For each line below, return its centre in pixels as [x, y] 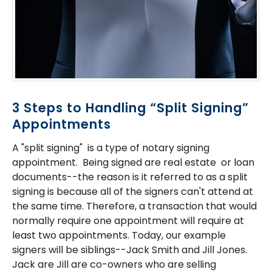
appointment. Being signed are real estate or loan [133, 162]
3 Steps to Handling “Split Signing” [131, 107]
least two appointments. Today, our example [119, 235]
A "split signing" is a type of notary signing [111, 148]
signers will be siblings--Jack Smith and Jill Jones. [131, 250]
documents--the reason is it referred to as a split [130, 177]
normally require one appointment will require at [128, 220]
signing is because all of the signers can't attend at [133, 191]
